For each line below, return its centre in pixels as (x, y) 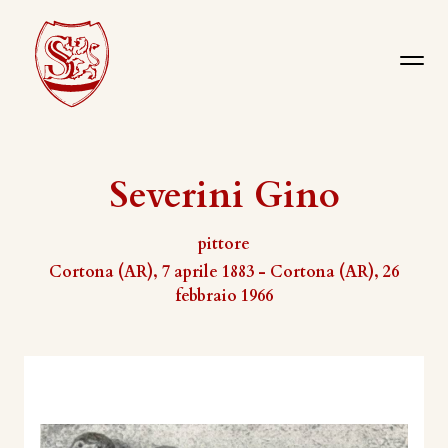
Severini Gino (224, 195)
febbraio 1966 (224, 296)
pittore (224, 244)
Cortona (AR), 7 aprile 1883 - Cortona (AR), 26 (224, 272)
